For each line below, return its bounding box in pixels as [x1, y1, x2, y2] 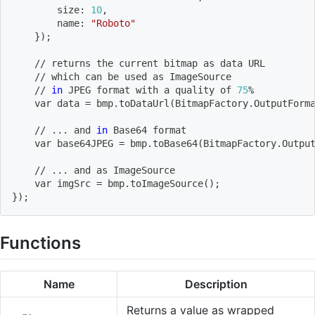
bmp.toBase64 [124, 137, 198, 149]
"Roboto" [91, 17, 136, 29]
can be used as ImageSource [79, 70, 231, 82]
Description [184, 277, 247, 292]
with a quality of [130, 84, 237, 96]
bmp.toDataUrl [91, 97, 169, 109]
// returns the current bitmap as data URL [12, 57, 265, 69]
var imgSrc [12, 177, 96, 189]
